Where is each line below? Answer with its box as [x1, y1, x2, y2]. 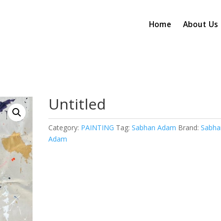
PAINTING [81, 122, 114, 132]
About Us [183, 19, 218, 30]
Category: [48, 122, 81, 132]
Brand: [178, 122, 201, 132]
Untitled [48, 93, 107, 114]
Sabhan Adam [132, 122, 177, 132]
